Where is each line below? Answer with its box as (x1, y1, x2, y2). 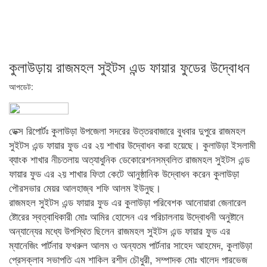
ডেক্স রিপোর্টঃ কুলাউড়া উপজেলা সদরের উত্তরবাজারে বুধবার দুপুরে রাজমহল (9, 123, 246, 138)
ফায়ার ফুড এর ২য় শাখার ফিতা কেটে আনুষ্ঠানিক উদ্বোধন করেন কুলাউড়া (9, 166, 239, 181)
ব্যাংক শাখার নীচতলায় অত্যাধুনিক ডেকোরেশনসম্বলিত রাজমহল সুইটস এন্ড (9, 151, 250, 167)
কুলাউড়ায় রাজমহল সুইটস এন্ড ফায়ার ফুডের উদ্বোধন (9, 56, 250, 77)
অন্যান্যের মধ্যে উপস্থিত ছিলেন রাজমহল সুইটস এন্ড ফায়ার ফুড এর (9, 223, 230, 238)
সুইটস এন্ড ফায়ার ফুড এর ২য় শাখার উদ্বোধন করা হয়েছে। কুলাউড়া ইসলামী (9, 137, 256, 153)
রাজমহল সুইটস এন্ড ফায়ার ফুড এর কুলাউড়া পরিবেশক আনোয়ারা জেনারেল (9, 194, 246, 210)
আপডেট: (9, 80, 33, 92)
